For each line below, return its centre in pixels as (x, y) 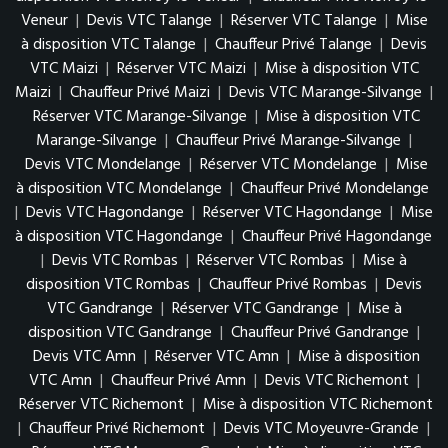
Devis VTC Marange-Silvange (325, 93)
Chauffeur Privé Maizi (140, 93)
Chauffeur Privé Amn (178, 381)
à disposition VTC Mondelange (118, 189)
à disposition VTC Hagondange (119, 237)
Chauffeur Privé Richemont (117, 429)
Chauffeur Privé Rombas (288, 285)
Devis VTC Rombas (115, 261)
